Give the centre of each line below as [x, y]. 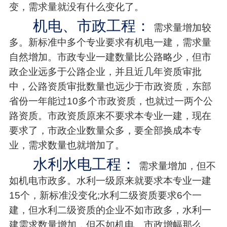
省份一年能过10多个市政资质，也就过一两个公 [111, 101]
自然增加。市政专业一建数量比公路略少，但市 [110, 57]
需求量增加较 [182, 27]
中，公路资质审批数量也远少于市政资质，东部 [110, 86]
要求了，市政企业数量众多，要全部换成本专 [105, 130]
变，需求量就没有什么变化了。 [76, 7]
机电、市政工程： [91, 26]
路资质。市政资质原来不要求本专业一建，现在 [110, 116]
